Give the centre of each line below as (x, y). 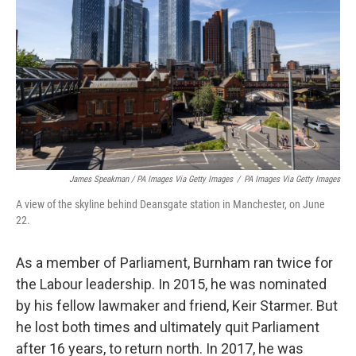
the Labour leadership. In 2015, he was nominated (171, 284)
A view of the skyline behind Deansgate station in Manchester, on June (170, 204)
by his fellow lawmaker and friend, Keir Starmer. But (177, 305)
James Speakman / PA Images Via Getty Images (151, 179)
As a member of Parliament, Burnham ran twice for (174, 262)
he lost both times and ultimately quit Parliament (168, 327)
